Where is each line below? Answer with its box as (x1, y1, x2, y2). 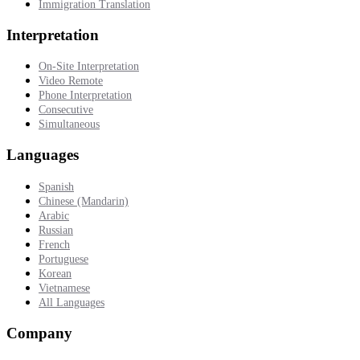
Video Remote (39, 75, 103, 88)
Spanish (39, 180, 74, 193)
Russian (39, 223, 73, 236)
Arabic (39, 209, 69, 222)
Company (6, 324, 72, 342)
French (39, 238, 70, 251)
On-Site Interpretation (39, 60, 139, 73)
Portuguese (39, 252, 88, 265)
